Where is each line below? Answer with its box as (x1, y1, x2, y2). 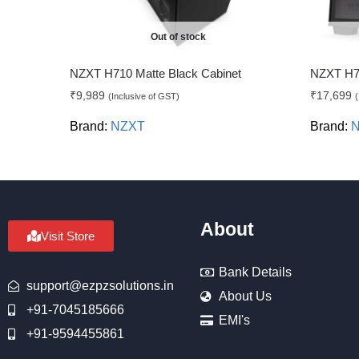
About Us (218, 289, 272, 304)
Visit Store (41, 229, 95, 244)
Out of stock (150, 31, 206, 43)
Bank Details (218, 265, 292, 280)
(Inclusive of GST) (108, 91, 180, 102)
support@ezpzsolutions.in (26, 279, 174, 293)
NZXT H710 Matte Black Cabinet (70, 67, 242, 81)
